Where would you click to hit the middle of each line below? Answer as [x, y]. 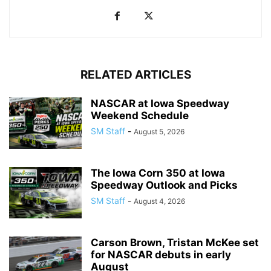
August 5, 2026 [159, 131]
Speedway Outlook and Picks [164, 185]
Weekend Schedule [140, 115]
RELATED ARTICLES [135, 74]
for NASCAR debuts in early [161, 254]
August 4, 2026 [159, 201]
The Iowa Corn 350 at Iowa [158, 173]
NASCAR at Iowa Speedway [160, 103]
